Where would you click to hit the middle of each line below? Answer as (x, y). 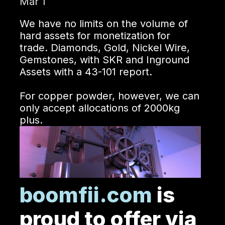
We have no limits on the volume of (103, 23)
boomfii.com (86, 195)
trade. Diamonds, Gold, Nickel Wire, (104, 47)
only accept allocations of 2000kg (99, 108)
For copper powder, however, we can (109, 96)
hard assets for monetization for (95, 35)
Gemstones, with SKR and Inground (104, 60)
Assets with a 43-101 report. (86, 72)
